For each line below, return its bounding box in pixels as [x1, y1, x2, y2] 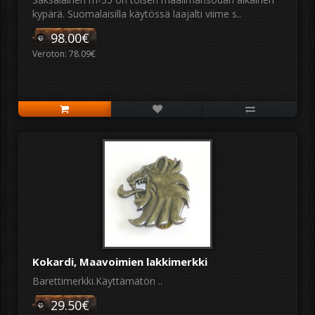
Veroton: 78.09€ [32, 48, 96, 60]
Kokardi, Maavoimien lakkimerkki [32, 255, 207, 269]
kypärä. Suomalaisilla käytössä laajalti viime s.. [32, 7, 241, 20]
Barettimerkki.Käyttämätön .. [32, 274, 162, 288]
